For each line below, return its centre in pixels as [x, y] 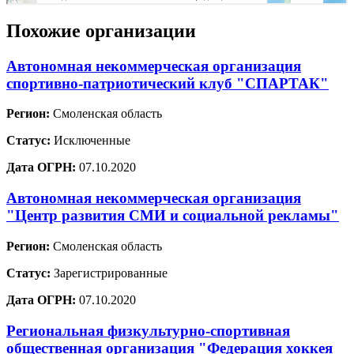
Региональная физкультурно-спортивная [148, 330]
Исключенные [90, 141]
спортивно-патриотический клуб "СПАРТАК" [168, 83]
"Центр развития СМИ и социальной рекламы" [173, 216]
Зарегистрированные [109, 273]
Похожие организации [101, 30]
